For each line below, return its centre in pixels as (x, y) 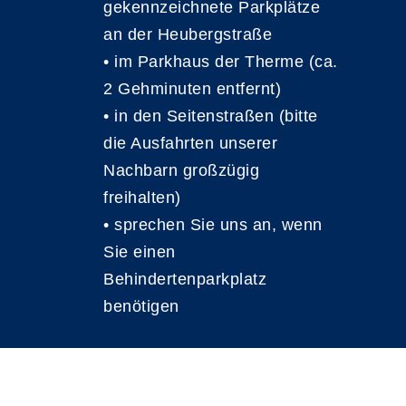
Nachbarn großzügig (181, 171)
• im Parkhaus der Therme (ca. (221, 62)
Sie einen (140, 252)
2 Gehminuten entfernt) (192, 89)
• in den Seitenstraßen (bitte (211, 116)
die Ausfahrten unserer (190, 144)
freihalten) (142, 198)
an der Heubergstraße (188, 35)
